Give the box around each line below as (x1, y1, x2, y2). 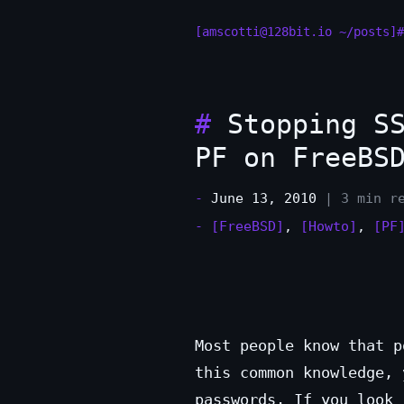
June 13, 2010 (203, 190, 325, 207)
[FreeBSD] (211, 218, 284, 234)
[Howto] (300, 218, 357, 234)
